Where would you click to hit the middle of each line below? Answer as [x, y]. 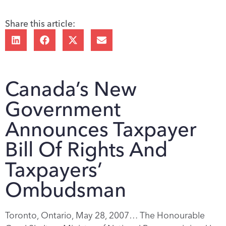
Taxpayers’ [54, 170]
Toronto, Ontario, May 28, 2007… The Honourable [105, 215]
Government [63, 109]
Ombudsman [66, 190]
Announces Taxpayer [101, 129]
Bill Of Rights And [86, 150]
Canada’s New [71, 89]
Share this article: [40, 24]
